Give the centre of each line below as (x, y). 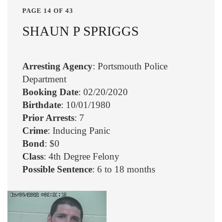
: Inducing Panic (79, 130)
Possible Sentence (57, 169)
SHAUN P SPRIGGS (81, 31)
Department (44, 79)
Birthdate (42, 105)
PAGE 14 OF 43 (48, 10)
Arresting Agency (57, 66)
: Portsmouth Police (130, 66)
